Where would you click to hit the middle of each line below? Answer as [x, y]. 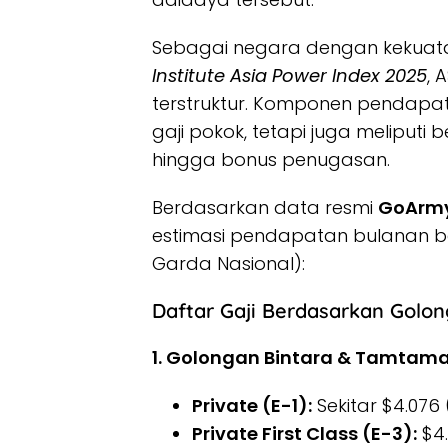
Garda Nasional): [228, 264]
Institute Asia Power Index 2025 [289, 76]
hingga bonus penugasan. [271, 160]
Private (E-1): [252, 406]
